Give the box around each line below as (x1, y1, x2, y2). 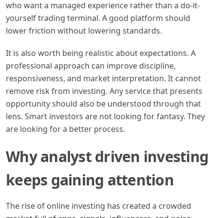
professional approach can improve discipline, (6, 60, 176, 71)
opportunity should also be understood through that (6, 98, 201, 109)
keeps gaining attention (6, 169, 174, 190)
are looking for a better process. (6, 123, 125, 134)
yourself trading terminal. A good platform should (6, 12, 190, 23)
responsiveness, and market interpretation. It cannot (6, 73, 201, 84)
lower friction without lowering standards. (6, 25, 162, 36)
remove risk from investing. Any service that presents (6, 85, 202, 96)
